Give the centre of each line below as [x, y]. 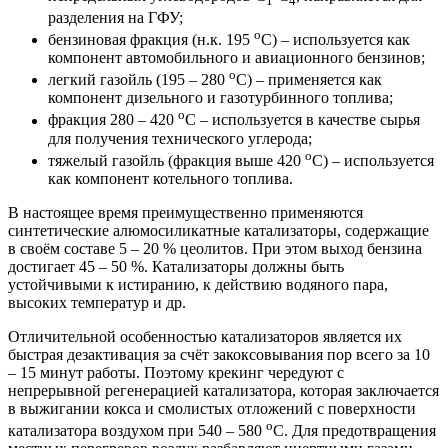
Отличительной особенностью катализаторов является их [205, 336]
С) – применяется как [309, 80]
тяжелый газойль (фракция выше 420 [176, 160]
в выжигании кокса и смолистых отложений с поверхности [212, 408]
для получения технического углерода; [180, 138]
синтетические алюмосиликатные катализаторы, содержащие [218, 230]
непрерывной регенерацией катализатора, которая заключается [223, 390]
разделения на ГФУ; [115, 17]
